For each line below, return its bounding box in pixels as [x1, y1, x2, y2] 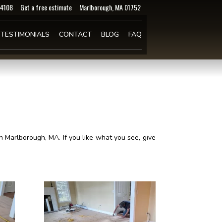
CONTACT [59, 30, 92, 39]
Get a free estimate [20, 2, 72, 12]
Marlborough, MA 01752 [79, 2, 141, 12]
